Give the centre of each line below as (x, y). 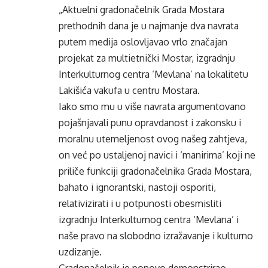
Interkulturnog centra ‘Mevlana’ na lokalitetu (153, 74)
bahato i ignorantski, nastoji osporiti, (137, 187)
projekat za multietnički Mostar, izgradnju (147, 58)
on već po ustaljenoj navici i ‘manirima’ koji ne (157, 155)
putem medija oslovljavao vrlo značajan (143, 42)
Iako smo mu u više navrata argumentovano (152, 106)
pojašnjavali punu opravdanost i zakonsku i (150, 123)
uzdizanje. (80, 252)
